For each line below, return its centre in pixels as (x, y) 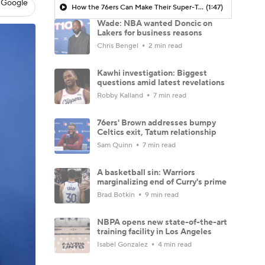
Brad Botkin (117, 195)
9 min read (161, 195)
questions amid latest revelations (161, 83)
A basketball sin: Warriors (146, 172)
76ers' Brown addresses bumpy (156, 123)
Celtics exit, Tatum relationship (157, 132)
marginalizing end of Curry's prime (162, 182)
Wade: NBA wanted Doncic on (155, 23)
